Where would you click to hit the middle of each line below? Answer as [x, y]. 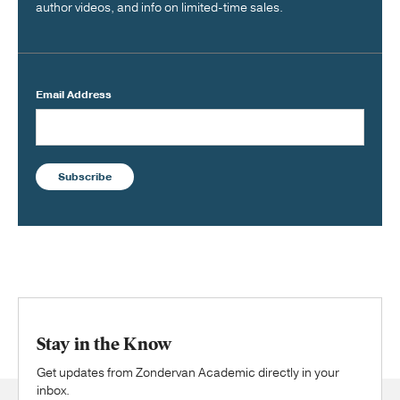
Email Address [74, 95]
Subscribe [85, 176]
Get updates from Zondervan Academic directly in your [188, 372]
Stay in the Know [104, 344]
